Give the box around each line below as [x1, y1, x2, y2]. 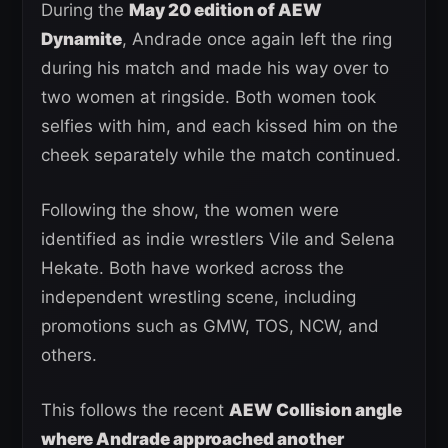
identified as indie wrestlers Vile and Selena [41, 229, 395, 249]
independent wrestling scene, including [41, 287, 356, 307]
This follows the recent [41, 400, 229, 420]
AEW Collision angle [229, 400, 402, 420]
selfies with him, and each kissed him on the [41, 116, 398, 136]
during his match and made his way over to [41, 58, 389, 78]
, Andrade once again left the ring [122, 29, 392, 49]
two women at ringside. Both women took [41, 87, 376, 107]
